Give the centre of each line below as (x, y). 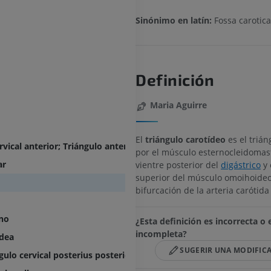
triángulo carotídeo (185, 139)
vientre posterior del (178, 165)
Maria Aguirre (178, 105)
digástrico (241, 165)
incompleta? (161, 233)
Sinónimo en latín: (174, 21)
